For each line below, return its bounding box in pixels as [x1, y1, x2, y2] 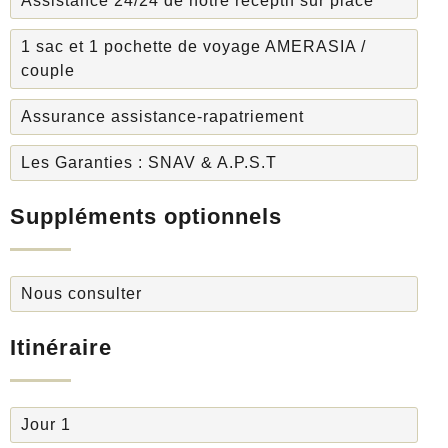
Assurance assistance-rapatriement [21, 108, 304, 126]
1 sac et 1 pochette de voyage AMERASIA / [21, 38, 366, 56]
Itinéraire [10, 335, 112, 361]
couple [21, 62, 75, 80]
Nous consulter [21, 285, 142, 303]
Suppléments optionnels [10, 204, 282, 230]
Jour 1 [21, 416, 71, 434]
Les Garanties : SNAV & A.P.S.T [21, 154, 277, 172]
